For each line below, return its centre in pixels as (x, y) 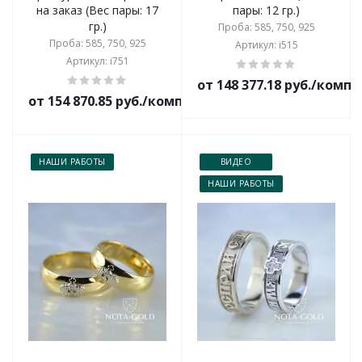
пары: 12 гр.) (266, 10)
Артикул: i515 (266, 45)
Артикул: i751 (97, 61)
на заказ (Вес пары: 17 (97, 10)
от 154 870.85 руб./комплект (122, 101)
